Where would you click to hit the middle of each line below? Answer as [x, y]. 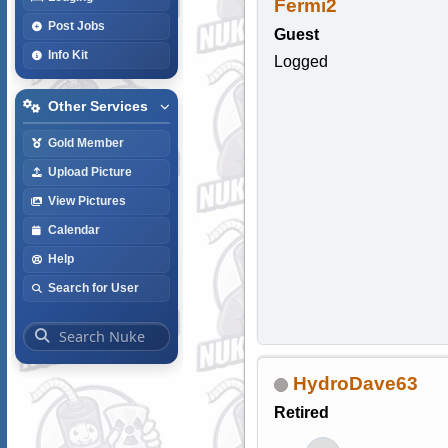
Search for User [93, 287]
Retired [301, 413]
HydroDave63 [355, 384]
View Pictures [86, 200]
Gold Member [85, 142]
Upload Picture [89, 171]
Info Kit [67, 54]
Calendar [73, 229]
